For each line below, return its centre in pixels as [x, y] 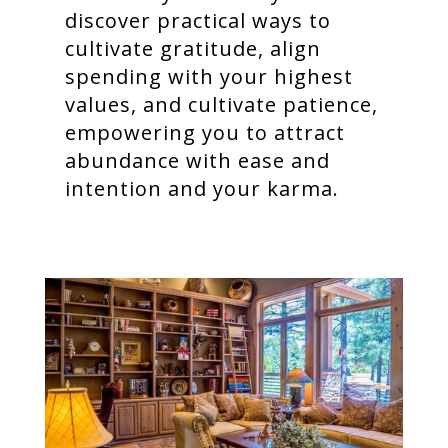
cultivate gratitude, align [193, 49]
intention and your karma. [202, 189]
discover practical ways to [198, 21]
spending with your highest [209, 77]
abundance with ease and [197, 161]
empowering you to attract [205, 133]
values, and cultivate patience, [221, 105]
